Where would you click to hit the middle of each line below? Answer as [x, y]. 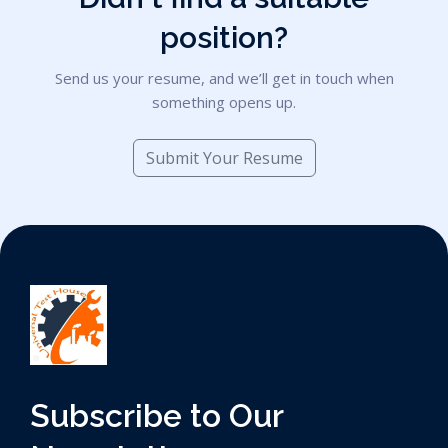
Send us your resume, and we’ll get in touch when [224, 78]
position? [224, 37]
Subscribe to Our [156, 415]
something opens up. [224, 102]
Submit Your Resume [224, 158]
